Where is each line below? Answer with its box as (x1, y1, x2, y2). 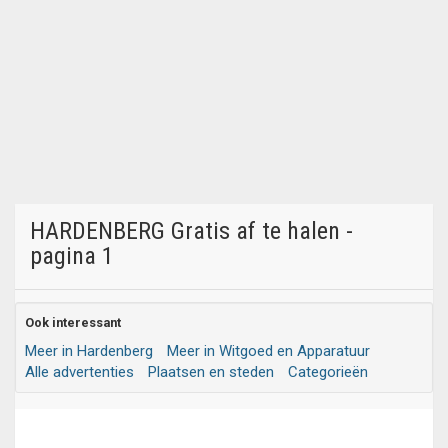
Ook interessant (25, 315, 121, 330)
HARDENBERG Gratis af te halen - (30, 217, 353, 245)
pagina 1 (30, 242, 114, 270)
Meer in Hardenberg (25, 342, 153, 360)
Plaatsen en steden (148, 363, 274, 381)
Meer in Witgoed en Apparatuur (167, 342, 370, 360)
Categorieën (288, 363, 368, 381)
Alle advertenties (25, 363, 134, 381)
